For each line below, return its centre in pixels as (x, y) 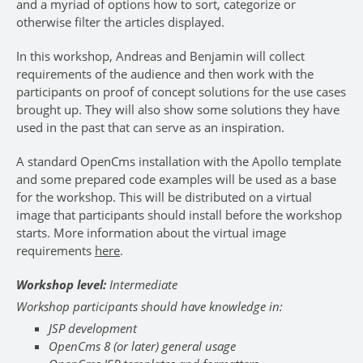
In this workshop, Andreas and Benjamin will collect (160, 56)
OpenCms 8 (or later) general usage (142, 346)
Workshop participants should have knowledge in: (149, 307)
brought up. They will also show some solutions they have (178, 110)
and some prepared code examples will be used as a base (176, 179)
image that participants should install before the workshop (179, 215)
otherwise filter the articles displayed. (120, 22)
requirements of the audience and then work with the (165, 74)
